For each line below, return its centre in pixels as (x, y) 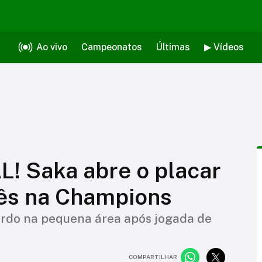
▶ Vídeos (224, 47)
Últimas (173, 47)
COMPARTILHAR (153, 257)
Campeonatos (111, 47)
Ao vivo (51, 47)
